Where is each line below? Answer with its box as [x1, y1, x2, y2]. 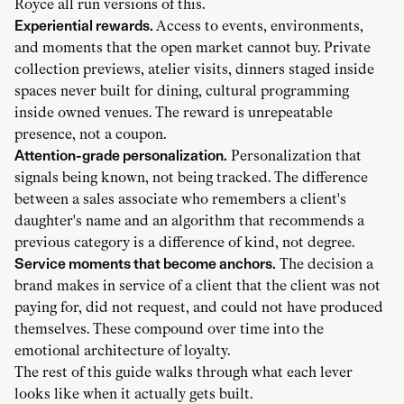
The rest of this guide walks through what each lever [14, 363, 353, 381]
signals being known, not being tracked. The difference [14, 168, 368, 186]
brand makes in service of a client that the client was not [14, 276, 381, 294]
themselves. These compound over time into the [14, 319, 324, 337]
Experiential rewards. [14, 16, 153, 34]
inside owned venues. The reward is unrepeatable [14, 103, 333, 121]
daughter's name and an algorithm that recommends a [14, 211, 364, 229]
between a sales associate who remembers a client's [14, 189, 346, 207]
